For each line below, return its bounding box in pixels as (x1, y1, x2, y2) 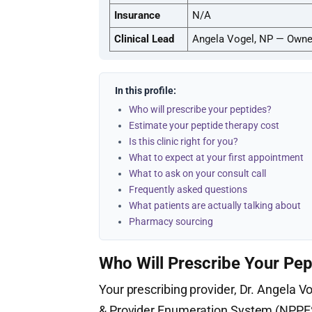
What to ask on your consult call (129, 167, 266, 179)
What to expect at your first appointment (129, 151, 304, 163)
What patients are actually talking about (129, 199, 301, 211)
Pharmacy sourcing (129, 215, 213, 227)
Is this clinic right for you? (129, 135, 238, 147)
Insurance (114, 8, 160, 22)
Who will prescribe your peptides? (129, 103, 272, 115)
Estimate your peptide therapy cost (129, 119, 279, 131)
